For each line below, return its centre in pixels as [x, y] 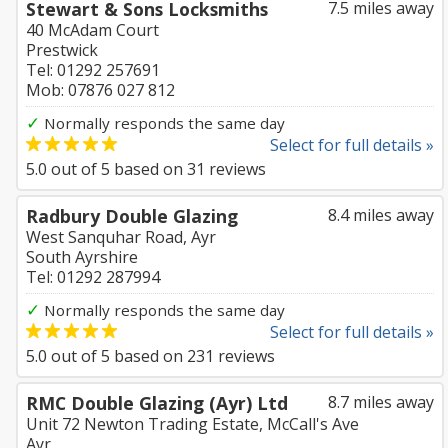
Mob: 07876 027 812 [100, 90]
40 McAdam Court [92, 30]
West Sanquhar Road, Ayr [121, 237]
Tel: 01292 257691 [93, 70]
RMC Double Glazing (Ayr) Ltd [157, 403]
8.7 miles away [381, 402]
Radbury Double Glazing [132, 216]
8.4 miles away [381, 215]
